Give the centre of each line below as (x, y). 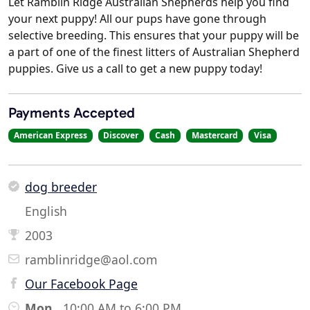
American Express (50, 136)
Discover (121, 136)
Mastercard (215, 136)
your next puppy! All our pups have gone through (137, 19)
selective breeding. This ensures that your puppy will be (154, 36)
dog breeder (61, 187)
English (46, 211)
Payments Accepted (72, 113)
